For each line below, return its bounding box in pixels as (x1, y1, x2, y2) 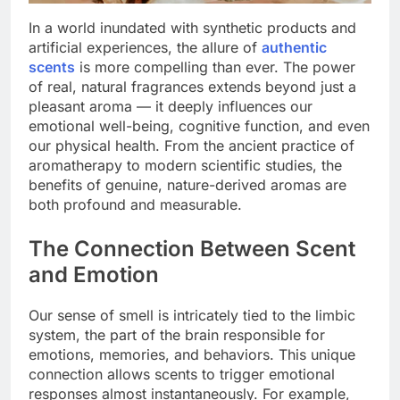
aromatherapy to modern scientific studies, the (29, 155, 342, 174)
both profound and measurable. (29, 195, 242, 213)
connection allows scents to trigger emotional (29, 364, 335, 383)
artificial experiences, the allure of (29, 37, 262, 56)
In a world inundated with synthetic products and (29, 18, 356, 37)
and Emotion (29, 261, 159, 287)
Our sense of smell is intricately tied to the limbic (29, 305, 355, 324)
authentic (262, 37, 327, 56)
